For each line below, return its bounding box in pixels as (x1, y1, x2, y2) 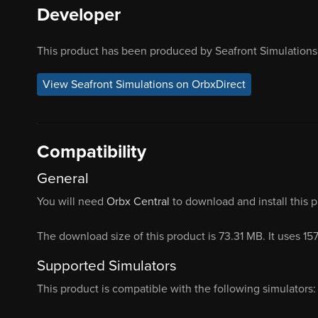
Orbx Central (106, 194, 170, 209)
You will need (37, 194, 106, 209)
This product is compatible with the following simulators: (37, 282, 316, 297)
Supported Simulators (37, 257, 177, 275)
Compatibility (37, 141, 146, 163)
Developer (37, 4, 121, 26)
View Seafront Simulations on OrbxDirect (43, 77, 246, 92)
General (37, 170, 89, 188)
